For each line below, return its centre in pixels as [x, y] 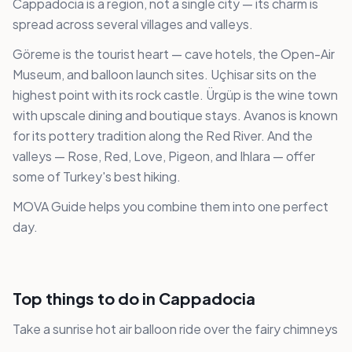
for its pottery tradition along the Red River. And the [163, 136]
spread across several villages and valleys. [133, 24]
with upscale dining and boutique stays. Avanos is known [175, 115]
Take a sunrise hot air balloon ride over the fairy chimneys [175, 329]
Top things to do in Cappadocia [134, 299]
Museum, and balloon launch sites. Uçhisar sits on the [165, 75]
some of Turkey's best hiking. [97, 177]
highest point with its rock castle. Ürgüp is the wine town [175, 95]
